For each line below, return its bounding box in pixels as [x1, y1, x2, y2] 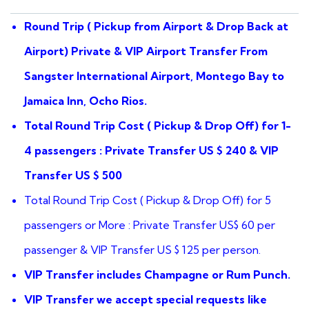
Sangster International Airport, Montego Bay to [24, 68, 284, 83]
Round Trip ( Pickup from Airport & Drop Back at [24, 19, 288, 33]
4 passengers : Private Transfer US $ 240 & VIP [24, 143, 279, 157]
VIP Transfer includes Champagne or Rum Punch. [24, 267, 290, 281]
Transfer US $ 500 [24, 168, 122, 182]
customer [10, 19, 57, 30]
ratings [10, 32, 46, 43]
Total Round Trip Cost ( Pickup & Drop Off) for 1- [24, 118, 291, 132]
